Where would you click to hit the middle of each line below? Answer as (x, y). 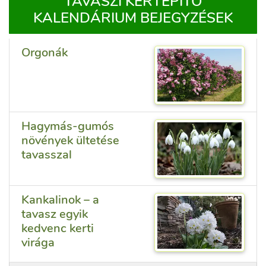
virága (38, 243)
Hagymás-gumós (68, 126)
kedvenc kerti (58, 228)
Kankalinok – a (60, 200)
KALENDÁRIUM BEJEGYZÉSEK (133, 18)
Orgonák (45, 53)
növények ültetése (70, 140)
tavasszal (47, 155)
